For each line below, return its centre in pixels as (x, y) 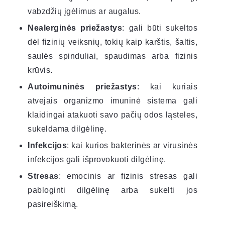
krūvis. (40, 70)
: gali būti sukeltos (160, 28)
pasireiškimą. (53, 204)
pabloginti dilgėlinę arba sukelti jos (113, 190)
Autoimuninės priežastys (82, 86)
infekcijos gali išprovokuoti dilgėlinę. (97, 159)
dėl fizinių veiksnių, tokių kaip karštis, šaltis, (113, 42)
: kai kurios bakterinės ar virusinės (132, 145)
